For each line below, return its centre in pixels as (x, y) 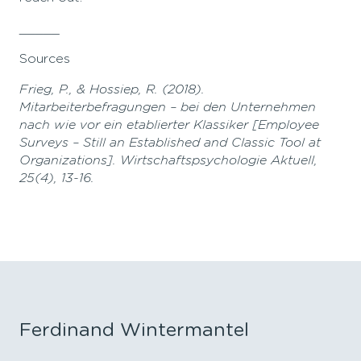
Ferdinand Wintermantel (134, 331)
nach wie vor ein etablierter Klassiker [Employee (169, 125)
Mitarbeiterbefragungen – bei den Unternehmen (168, 108)
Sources (45, 59)
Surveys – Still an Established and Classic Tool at (170, 143)
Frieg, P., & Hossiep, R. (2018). (112, 90)
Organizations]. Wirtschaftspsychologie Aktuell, (168, 161)
